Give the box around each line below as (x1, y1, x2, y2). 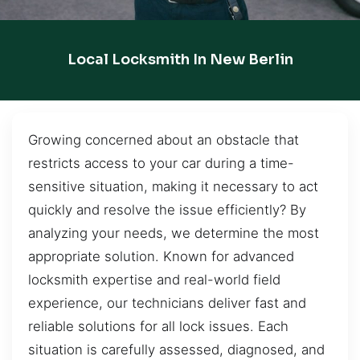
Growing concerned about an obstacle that (28, 131, 299, 148)
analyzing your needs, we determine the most (28, 224, 319, 241)
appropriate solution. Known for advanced (28, 247, 294, 264)
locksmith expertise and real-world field (28, 271, 280, 288)
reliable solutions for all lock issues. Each (28, 317, 288, 334)
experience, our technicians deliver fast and (28, 294, 306, 311)
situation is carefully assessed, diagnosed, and (28, 341, 325, 358)
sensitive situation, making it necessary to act (28, 178, 318, 194)
